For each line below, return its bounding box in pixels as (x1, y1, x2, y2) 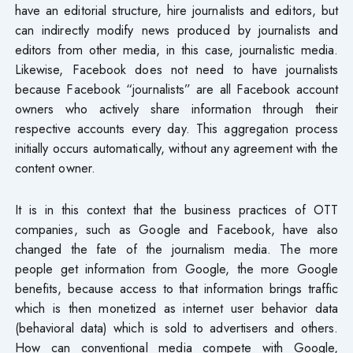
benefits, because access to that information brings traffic (14, 278, 339, 298)
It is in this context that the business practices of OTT (14, 199, 339, 219)
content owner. (14, 158, 95, 177)
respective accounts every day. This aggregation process (14, 118, 339, 138)
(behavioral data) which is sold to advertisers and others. (14, 318, 339, 337)
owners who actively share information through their (14, 98, 339, 118)
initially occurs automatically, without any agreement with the (14, 138, 339, 158)
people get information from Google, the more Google (14, 258, 339, 278)
